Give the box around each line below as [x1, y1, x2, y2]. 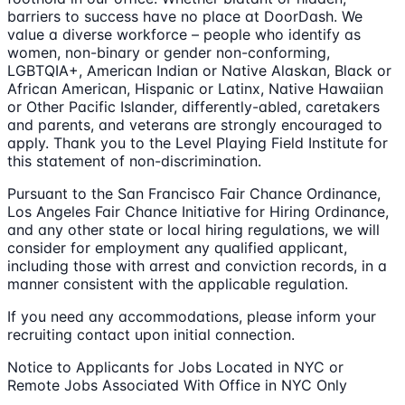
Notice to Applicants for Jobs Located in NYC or [7, 358, 344, 377]
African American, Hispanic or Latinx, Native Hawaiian [7, 80, 383, 99]
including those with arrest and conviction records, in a [7, 257, 387, 276]
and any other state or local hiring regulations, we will [7, 221, 380, 240]
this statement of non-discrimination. [7, 152, 261, 171]
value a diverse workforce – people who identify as [7, 25, 361, 44]
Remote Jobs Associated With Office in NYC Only [7, 376, 347, 395]
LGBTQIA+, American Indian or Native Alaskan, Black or [7, 61, 391, 80]
